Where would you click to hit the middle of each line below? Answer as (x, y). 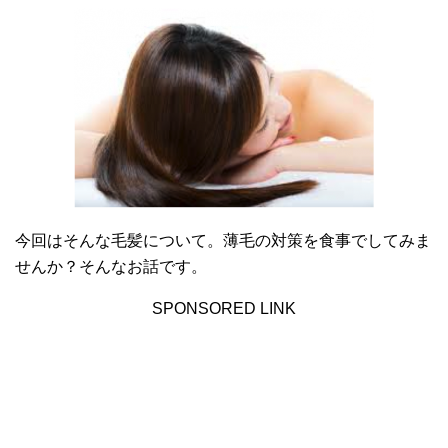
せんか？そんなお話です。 (111, 267)
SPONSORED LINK (224, 309)
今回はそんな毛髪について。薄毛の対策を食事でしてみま (223, 241)
